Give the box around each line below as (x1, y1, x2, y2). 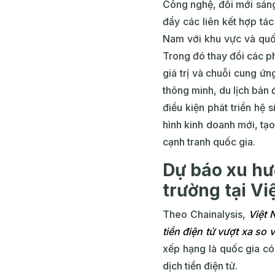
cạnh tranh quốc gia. (162, 136, 255, 149)
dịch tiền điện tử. (162, 260, 240, 273)
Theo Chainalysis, (162, 208, 249, 221)
